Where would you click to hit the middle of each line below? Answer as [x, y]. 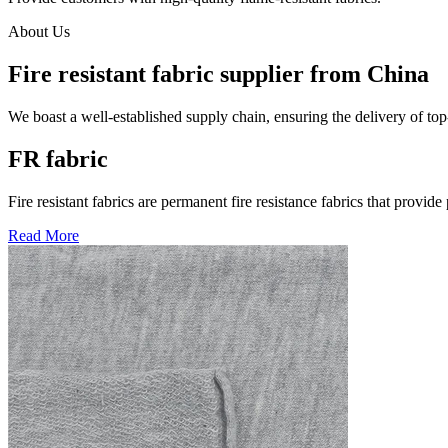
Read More [43, 235]
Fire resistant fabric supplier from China [218, 73]
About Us [39, 31]
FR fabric [58, 158]
